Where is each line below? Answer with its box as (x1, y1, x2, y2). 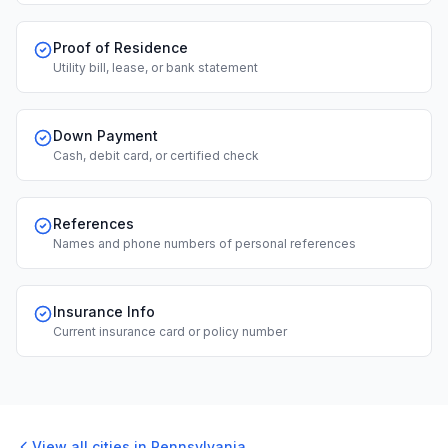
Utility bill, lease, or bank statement (53, 60, 258, 75)
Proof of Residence (53, 39, 188, 56)
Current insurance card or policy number (53, 324, 287, 339)
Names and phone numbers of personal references (53, 236, 356, 251)
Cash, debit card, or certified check (53, 148, 259, 163)
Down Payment (53, 127, 158, 144)
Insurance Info (53, 303, 155, 320)
